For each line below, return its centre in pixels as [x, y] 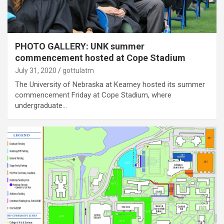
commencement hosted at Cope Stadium [100, 58]
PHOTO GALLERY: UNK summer [80, 46]
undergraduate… [41, 106]
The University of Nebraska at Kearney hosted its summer [110, 85]
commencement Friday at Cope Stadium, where [93, 95]
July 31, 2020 [36, 71]
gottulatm [78, 71]
